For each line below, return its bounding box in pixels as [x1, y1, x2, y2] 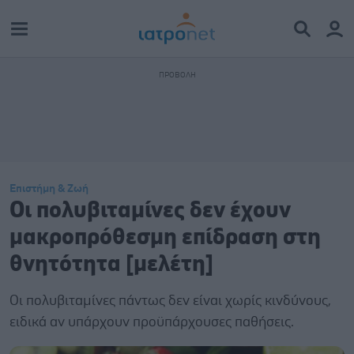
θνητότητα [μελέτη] [9, 253, 213, 276]
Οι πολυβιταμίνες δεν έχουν [9, 199, 291, 222]
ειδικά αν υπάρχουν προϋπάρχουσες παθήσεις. [9, 315, 294, 330]
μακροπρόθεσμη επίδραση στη [9, 226, 321, 249]
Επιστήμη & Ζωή [9, 183, 88, 194]
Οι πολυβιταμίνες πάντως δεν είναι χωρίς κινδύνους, [9, 294, 331, 308]
